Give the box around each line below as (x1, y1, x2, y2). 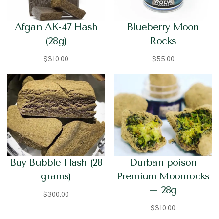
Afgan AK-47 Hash (14, 21, 98, 33)
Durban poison (129, 156, 197, 168)
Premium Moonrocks (116, 170, 210, 182)
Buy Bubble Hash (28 (9, 156, 103, 168)
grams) (41, 170, 71, 182)
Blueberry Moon (127, 21, 199, 33)
